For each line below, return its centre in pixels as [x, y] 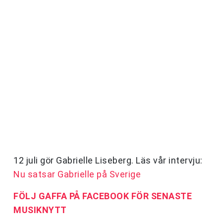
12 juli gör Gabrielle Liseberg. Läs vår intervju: [108, 161]
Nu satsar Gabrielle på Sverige [77, 174]
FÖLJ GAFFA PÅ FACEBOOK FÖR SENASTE [103, 196]
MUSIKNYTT [40, 210]
